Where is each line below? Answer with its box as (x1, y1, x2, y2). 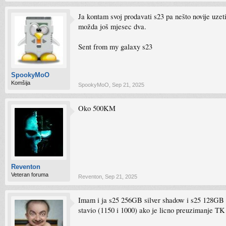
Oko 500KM (78, 103, 116, 113)
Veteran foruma (11, 172, 48, 178)
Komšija (11, 80, 30, 86)
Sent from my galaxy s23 (78, 42, 152, 51)
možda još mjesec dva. (78, 22, 146, 31)
